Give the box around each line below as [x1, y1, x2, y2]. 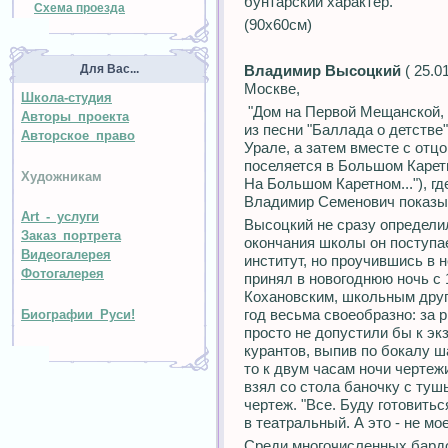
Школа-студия [21, 90, 112, 105]
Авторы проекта [21, 109, 129, 124]
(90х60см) [244, 16, 312, 33]
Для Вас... [79, 62, 139, 76]
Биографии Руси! [21, 307, 135, 323]
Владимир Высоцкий [244, 62, 401, 79]
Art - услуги [21, 209, 99, 225]
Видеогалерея [21, 247, 111, 263]
